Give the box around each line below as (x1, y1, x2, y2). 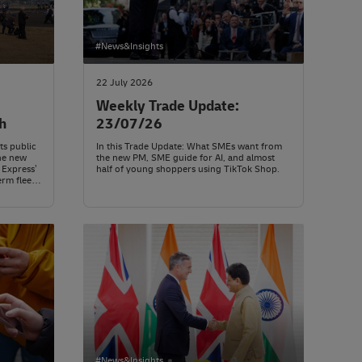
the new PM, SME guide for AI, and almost (96, 152, 275, 165)
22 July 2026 (96, 77, 153, 90)
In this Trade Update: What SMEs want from (96, 141, 282, 154)
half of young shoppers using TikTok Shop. (96, 163, 280, 176)
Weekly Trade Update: (96, 97, 239, 116)
